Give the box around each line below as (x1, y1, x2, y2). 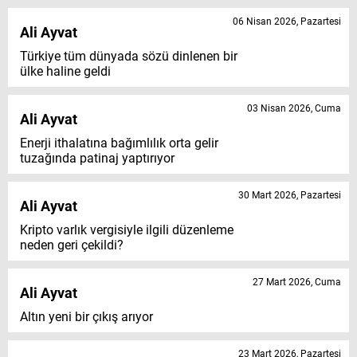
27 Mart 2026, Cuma (253, 277, 341, 288)
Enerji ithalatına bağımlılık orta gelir (20, 135, 218, 151)
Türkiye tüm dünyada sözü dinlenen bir (20, 49, 237, 65)
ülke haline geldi (20, 64, 111, 80)
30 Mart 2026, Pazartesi (238, 190, 341, 202)
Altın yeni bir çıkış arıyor (20, 309, 153, 325)
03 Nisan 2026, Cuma (247, 103, 341, 115)
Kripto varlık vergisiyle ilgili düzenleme (20, 222, 233, 238)
